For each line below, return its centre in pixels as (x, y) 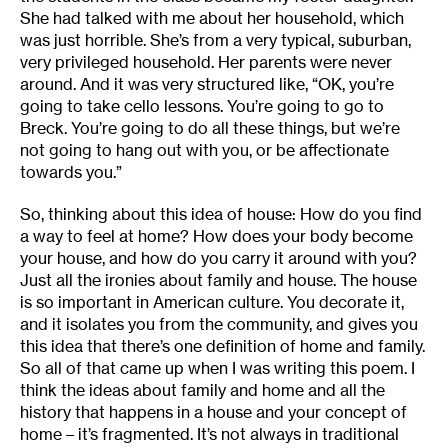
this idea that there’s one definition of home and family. (222, 346)
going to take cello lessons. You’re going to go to (202, 106)
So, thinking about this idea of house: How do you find (221, 214)
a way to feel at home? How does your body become (216, 236)
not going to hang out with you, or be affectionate (204, 150)
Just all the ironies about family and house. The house (218, 280)
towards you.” (71, 172)
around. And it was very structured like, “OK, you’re (207, 84)
